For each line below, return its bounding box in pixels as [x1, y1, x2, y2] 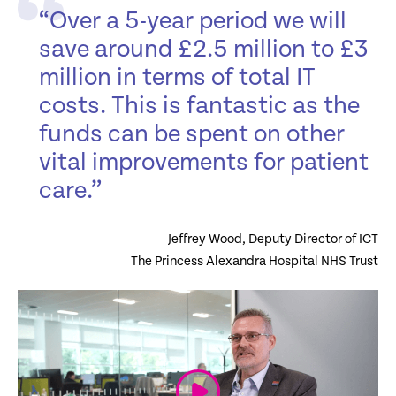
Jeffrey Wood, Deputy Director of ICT [168, 232, 378, 247]
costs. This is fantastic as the [39, 92, 360, 121]
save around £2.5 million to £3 [39, 35, 369, 65]
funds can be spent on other [39, 120, 345, 149]
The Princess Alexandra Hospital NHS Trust [131, 254, 378, 270]
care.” [39, 177, 102, 206]
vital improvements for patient [39, 148, 369, 178]
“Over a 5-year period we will [39, 7, 346, 36]
